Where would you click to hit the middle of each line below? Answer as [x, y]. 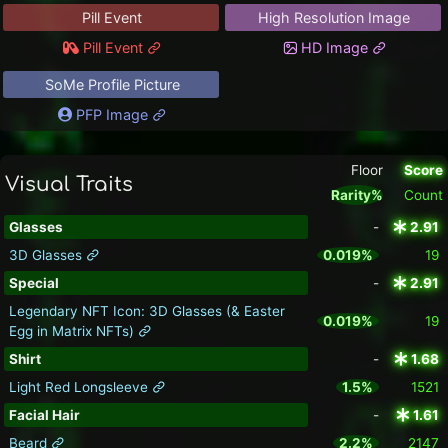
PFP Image [112, 115]
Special [33, 283]
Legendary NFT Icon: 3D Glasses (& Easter [146, 311]
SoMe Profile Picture [112, 85]
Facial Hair [44, 415]
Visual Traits [69, 185]
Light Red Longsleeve [80, 387]
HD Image [334, 48]
